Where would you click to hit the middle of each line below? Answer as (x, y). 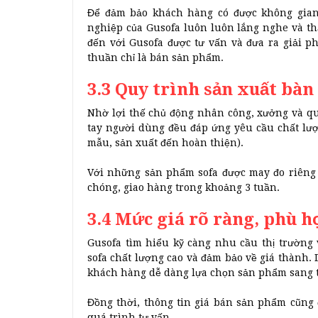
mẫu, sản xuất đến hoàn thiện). (165, 143)
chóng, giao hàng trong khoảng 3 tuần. (183, 188)
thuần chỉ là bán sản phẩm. (155, 58)
